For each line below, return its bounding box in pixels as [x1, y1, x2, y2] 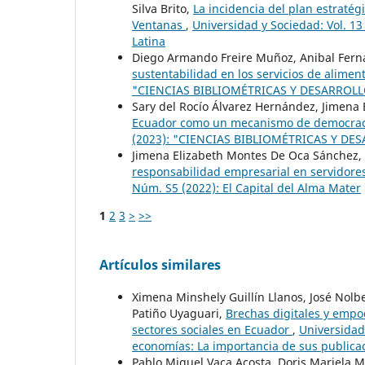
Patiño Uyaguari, [132, 306, 226, 322]
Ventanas [132, 17, 186, 33]
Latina [132, 33, 165, 50]
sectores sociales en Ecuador [132, 322, 292, 338]
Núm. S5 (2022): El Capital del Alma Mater [132, 180, 361, 196]
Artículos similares [99, 256, 221, 275]
